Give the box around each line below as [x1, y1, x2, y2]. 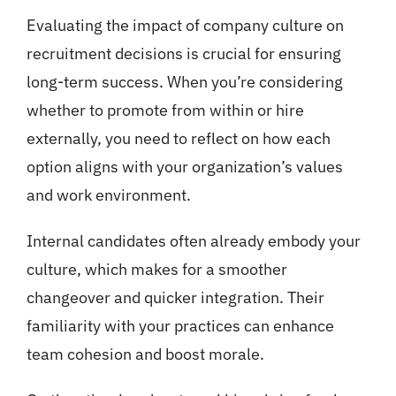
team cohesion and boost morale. [26, 344, 264, 365]
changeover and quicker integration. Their [26, 287, 324, 308]
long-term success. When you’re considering [26, 72, 343, 93]
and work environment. [26, 185, 191, 206]
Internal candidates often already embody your [26, 231, 361, 252]
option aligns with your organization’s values [26, 156, 343, 178]
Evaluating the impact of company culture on [26, 15, 344, 36]
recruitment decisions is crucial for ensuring [26, 43, 341, 65]
